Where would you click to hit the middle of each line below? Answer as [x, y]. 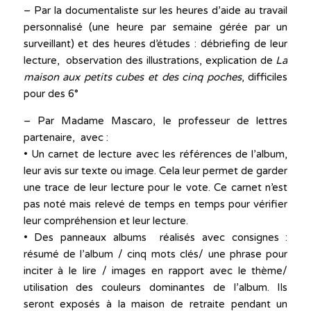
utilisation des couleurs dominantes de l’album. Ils [155, 288]
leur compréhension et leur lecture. [106, 221]
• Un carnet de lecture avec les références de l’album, [155, 154]
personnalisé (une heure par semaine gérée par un [155, 27]
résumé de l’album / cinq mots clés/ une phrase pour [155, 254]
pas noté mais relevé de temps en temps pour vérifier [155, 204]
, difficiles [264, 77]
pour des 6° [51, 94]
